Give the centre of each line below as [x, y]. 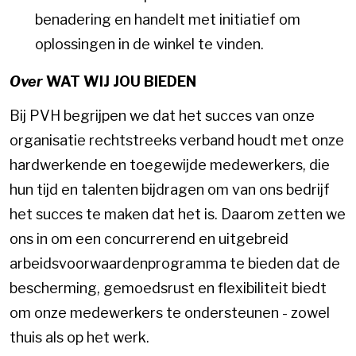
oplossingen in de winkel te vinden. [149, 44]
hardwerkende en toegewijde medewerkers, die [170, 165]
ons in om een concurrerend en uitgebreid [149, 239]
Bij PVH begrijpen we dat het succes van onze [162, 116]
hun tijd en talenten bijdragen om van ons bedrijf [170, 190]
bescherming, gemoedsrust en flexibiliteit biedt [168, 288]
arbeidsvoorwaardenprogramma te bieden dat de [175, 264]
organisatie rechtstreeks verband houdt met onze [177, 141]
